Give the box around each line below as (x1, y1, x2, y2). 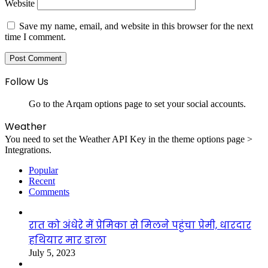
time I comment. (5, 31, 66, 42)
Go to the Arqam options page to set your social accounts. (29, 98, 246, 109)
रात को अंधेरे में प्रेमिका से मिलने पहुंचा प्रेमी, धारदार (29, 218, 251, 232)
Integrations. (5, 144, 51, 155)
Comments (29, 186, 69, 197)
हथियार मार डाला (29, 233, 106, 247)
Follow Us (5, 74, 48, 89)
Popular (29, 165, 58, 175)
